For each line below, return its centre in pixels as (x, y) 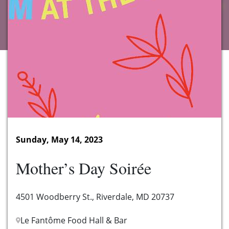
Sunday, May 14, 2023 (59, 140)
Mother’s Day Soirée (84, 168)
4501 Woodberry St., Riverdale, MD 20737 (95, 197)
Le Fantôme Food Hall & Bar (74, 221)
